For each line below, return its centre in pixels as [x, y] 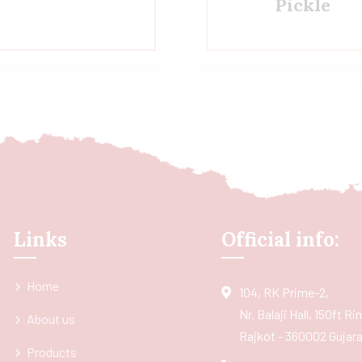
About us [51, 318]
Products [51, 351]
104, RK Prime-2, [284, 292]
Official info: [281, 239]
